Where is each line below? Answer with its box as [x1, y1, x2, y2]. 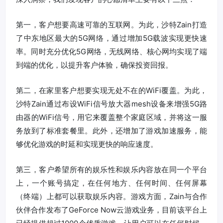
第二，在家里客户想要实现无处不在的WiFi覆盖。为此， [16, 85, 207, 95]
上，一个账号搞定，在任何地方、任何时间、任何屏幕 [16, 178, 207, 188]
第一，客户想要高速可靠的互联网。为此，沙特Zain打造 [16, 19, 207, 29]
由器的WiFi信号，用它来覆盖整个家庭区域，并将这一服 [16, 112, 207, 122]
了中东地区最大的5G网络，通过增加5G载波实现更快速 [16, 33, 207, 43]
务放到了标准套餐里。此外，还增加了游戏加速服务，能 [16, 125, 207, 135]
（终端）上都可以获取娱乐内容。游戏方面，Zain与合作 [16, 191, 207, 201]
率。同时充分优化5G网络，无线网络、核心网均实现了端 [16, 46, 207, 56]
